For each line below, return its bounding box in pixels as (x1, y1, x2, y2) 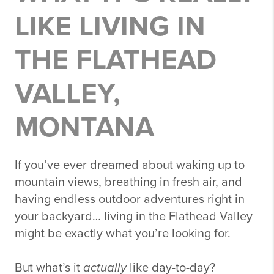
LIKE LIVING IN (15, 10, 206, 43)
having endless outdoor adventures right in (15, 192, 245, 207)
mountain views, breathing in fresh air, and (15, 175, 242, 190)
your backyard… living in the (15, 209, 169, 224)
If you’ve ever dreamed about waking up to (15, 158, 245, 172)
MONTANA (15, 111, 154, 144)
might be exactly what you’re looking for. (15, 226, 231, 241)
